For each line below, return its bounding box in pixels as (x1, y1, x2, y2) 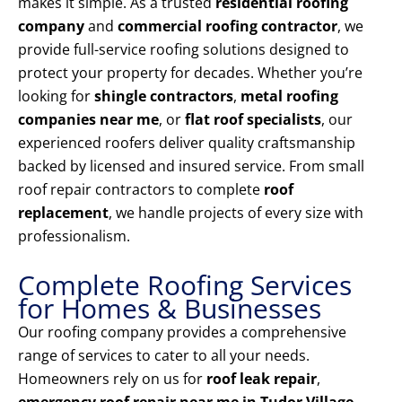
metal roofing (240, 86, 338, 107)
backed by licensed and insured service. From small (18, 156, 364, 177)
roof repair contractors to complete (18, 179, 264, 200)
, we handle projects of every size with (109, 203, 363, 223)
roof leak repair (206, 369, 317, 389)
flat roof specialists (185, 109, 321, 130)
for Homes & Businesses (18, 290, 321, 328)
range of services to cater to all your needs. (18, 345, 310, 366)
